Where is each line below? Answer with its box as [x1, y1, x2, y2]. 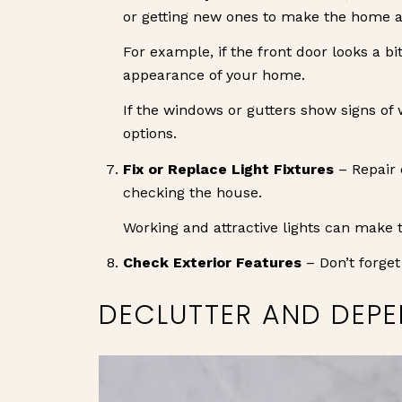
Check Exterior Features [122, 254, 301, 272]
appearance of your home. [122, 66, 305, 84]
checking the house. [122, 183, 262, 201]
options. [122, 125, 177, 143]
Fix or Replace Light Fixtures [122, 160, 334, 178]
